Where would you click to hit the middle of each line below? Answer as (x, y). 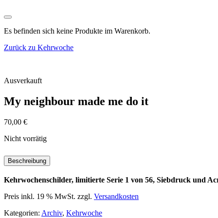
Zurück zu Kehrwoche (39, 48)
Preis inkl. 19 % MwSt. (40, 196)
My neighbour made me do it (76, 101)
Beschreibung (27, 161)
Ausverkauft (23, 81)
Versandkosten (116, 196)
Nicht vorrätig (25, 139)
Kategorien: (23, 213)
